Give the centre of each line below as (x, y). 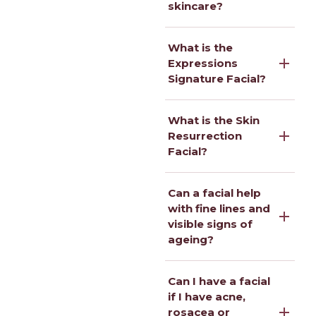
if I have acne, (207, 296)
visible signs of (210, 224)
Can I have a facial (219, 281)
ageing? (191, 239)
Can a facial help (214, 193)
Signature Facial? (217, 78)
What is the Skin (214, 120)
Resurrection (205, 135)
